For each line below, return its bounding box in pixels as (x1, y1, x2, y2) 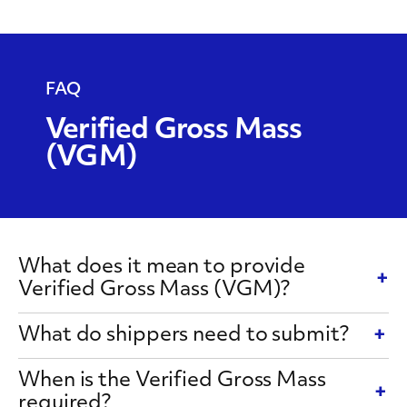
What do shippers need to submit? (18, 325, 349, 346)
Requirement (17, 35, 347, 86)
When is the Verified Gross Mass (18, 371, 326, 392)
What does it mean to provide (18, 257, 306, 278)
